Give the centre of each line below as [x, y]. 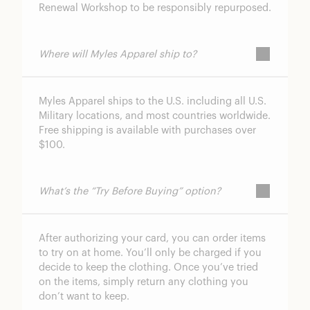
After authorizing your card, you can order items [152, 239]
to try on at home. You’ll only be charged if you [150, 253]
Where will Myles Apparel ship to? [118, 54]
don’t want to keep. [84, 297]
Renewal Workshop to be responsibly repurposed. [155, 8]
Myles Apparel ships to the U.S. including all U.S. [153, 102]
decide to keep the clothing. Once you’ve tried [148, 268]
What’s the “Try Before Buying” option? [130, 191]
